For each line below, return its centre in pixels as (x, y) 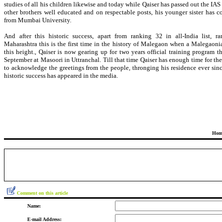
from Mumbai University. (38, 20)
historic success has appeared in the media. (61, 76)
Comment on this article (42, 193)
